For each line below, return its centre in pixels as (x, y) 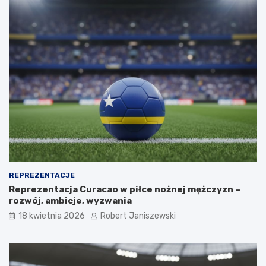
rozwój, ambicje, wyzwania (70, 200)
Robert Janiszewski (138, 216)
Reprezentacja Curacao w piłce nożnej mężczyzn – (125, 189)
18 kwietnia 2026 (52, 216)
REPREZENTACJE (42, 175)
